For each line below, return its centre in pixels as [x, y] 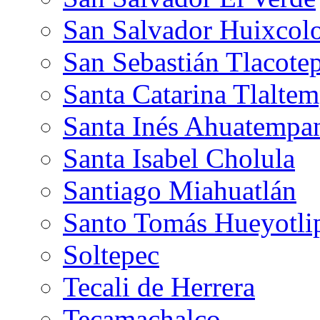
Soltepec [111, 254]
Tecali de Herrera [159, 286]
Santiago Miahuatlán [180, 190]
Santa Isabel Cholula [179, 158]
